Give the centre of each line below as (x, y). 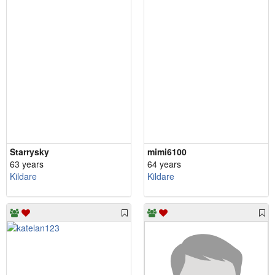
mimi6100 (167, 151)
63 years (27, 164)
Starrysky (29, 151)
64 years (164, 164)
